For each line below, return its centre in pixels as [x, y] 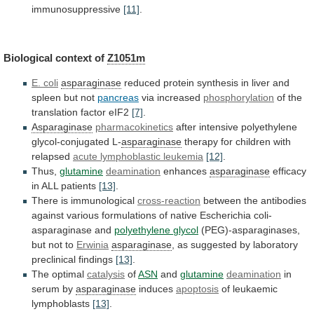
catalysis [106, 274]
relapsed [51, 157]
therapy [201, 142]
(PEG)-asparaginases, [249, 230]
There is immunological [84, 201]
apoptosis [197, 289]
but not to [54, 245]
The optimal [59, 274]
